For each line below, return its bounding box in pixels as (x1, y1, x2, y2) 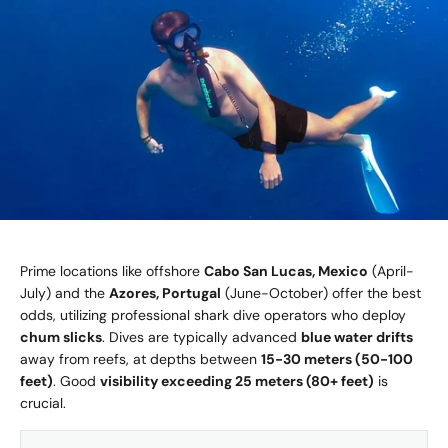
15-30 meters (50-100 (261, 350, 413, 369)
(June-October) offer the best (221, 284, 421, 303)
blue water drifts (301, 328, 413, 347)
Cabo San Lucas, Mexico (204, 262, 368, 281)
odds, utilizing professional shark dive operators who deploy (20, 306, 406, 325)
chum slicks (20, 328, 102, 347)
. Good (53, 372, 100, 391)
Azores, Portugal (109, 284, 221, 303)
